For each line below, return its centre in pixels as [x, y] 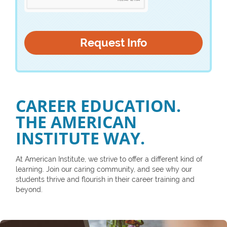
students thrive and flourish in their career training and [105, 180]
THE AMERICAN [76, 122]
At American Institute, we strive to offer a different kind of [109, 159]
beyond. [29, 190]
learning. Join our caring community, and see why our [104, 169]
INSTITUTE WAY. [80, 138]
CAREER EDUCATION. [98, 106]
